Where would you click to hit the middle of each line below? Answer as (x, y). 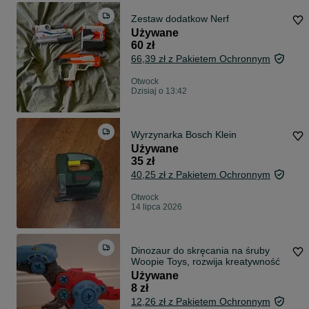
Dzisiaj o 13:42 (159, 91)
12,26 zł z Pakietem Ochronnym (201, 302)
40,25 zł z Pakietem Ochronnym (201, 175)
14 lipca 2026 (157, 207)
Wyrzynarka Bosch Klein (184, 135)
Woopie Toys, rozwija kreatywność (206, 262)
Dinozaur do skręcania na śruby (200, 251)
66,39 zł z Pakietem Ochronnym (201, 59)
